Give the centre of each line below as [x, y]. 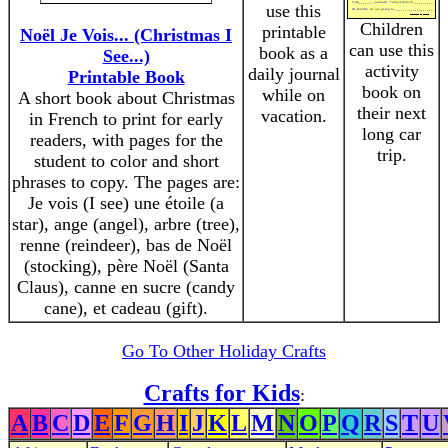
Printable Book [126, 77]
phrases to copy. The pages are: [126, 182]
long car [391, 134]
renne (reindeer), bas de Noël [126, 245]
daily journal [293, 74]
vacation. [293, 116]
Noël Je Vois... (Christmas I [126, 35]
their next [391, 113]
